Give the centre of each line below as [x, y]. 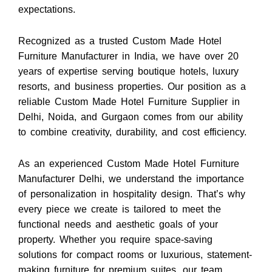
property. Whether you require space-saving [115, 240]
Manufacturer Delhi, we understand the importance [131, 179]
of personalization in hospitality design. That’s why [132, 194]
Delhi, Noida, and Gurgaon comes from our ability [131, 117]
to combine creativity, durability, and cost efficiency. [132, 132]
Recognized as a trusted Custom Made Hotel [120, 41]
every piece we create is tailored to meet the [120, 209]
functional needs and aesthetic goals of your [118, 224]
